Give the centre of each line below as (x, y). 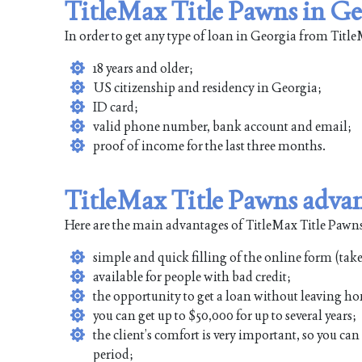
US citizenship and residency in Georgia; (207, 88)
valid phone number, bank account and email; (222, 127)
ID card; (116, 107)
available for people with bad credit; (192, 276)
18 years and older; (143, 69)
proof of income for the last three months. (209, 146)
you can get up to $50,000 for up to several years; (225, 315)
